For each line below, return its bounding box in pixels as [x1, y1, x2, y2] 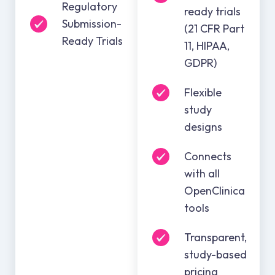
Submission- [62, 16, 122, 31]
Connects [184, 149, 231, 163]
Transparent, [184, 230, 247, 244]
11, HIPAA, [184, 38, 230, 53]
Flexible [184, 85, 222, 99]
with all [184, 166, 220, 180]
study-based [184, 247, 247, 261]
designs [184, 119, 222, 134]
